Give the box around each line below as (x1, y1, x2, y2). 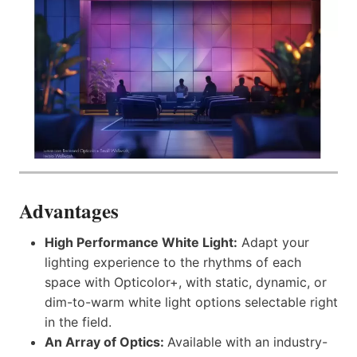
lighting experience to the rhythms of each (45, 254, 301, 271)
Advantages (19, 195, 119, 226)
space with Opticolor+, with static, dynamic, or (45, 274, 327, 291)
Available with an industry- (167, 334, 328, 351)
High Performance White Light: (45, 234, 237, 251)
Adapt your (237, 234, 309, 251)
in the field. (45, 314, 112, 331)
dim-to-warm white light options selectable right (45, 294, 338, 311)
